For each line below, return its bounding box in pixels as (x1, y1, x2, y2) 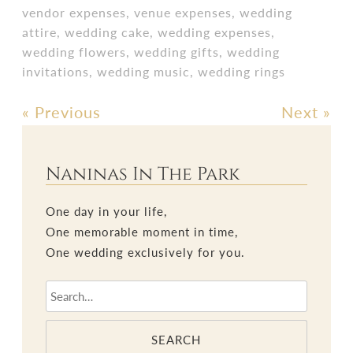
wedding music (97, 64, 191, 79)
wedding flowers (22, 44, 127, 59)
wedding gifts (134, 44, 220, 59)
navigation (22, 139, 167, 170)
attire (22, 24, 58, 39)
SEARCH (151, 332, 202, 347)
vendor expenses (22, 5, 127, 20)
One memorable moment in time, (46, 225, 239, 239)
